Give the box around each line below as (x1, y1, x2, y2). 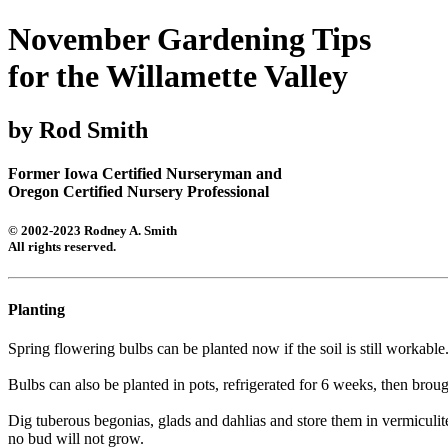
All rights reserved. (8, 239, 116, 255)
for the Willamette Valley (8, 58, 348, 95)
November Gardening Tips (8, 21, 371, 58)
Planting (8, 300, 65, 318)
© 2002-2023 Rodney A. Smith (8, 223, 177, 239)
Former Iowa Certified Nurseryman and (8, 165, 282, 183)
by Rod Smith (8, 116, 148, 143)
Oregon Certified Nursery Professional (8, 183, 269, 201)
